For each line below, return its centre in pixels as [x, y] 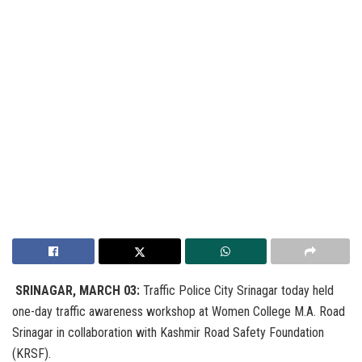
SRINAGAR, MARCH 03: [76, 290]
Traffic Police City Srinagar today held [237, 290]
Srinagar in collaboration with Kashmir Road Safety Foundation [168, 332]
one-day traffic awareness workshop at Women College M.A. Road [179, 311]
